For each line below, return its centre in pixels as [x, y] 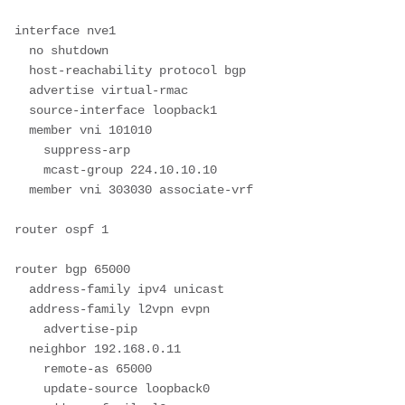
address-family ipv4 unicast [22, 289]
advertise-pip [29, 329]
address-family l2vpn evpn [22, 309]
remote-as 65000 [29, 368]
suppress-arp [29, 150]
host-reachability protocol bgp [22, 70]
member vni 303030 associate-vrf [22, 189]
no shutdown [22, 50]
